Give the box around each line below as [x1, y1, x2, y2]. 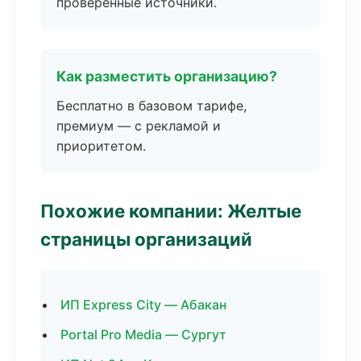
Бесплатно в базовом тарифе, [56, 98, 247, 114]
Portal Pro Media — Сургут [60, 326, 226, 342]
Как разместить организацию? [56, 68, 277, 85]
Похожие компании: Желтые [40, 200, 301, 222]
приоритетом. [56, 138, 146, 154]
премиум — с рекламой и [56, 118, 221, 134]
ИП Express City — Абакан [60, 297, 226, 313]
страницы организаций [40, 228, 252, 250]
